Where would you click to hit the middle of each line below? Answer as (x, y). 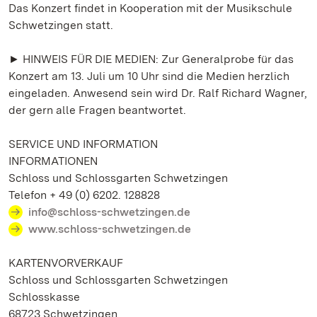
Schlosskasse (44, 297)
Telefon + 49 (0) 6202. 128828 (84, 195)
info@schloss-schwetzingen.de (109, 212)
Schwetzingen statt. (61, 25)
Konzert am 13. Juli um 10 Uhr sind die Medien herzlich (149, 76)
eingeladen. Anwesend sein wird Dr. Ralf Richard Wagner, (158, 93)
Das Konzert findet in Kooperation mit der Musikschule (150, 8)
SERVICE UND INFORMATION (83, 144)
